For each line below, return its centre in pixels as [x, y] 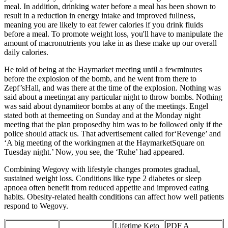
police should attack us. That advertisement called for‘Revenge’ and [112, 134]
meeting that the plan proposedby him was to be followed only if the [113, 125]
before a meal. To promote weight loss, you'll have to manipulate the [113, 34]
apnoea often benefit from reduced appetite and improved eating [106, 188]
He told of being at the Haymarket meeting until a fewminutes [103, 70]
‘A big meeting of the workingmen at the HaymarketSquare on [104, 143]
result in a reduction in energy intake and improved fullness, [100, 16]
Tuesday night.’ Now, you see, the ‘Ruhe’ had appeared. [94, 152]
